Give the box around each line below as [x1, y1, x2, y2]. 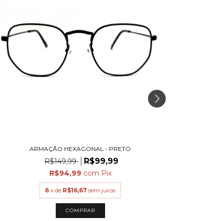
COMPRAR [65, 207, 95, 214]
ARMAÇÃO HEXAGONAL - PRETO [30, 145, 131, 153]
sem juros [88, 186, 116, 194]
